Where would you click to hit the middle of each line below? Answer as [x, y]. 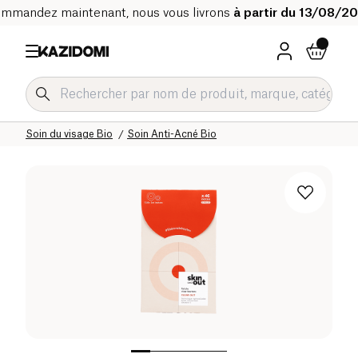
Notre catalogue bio [121, 121]
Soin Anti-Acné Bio [172, 134]
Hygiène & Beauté [224, 121]
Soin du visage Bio [69, 134]
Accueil [43, 121]
